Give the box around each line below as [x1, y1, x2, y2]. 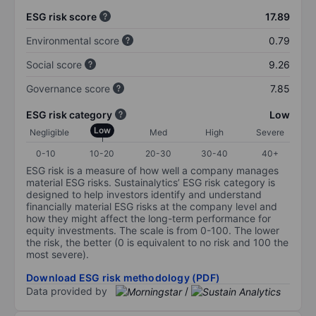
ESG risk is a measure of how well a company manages [26, 164, 279, 176]
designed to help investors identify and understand [26, 188, 262, 200]
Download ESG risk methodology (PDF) [26, 271, 220, 284]
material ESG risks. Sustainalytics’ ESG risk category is [26, 176, 275, 188]
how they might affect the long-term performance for [26, 212, 271, 224]
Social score [26, 58, 82, 71]
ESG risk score [26, 10, 97, 23]
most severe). [26, 248, 89, 260]
